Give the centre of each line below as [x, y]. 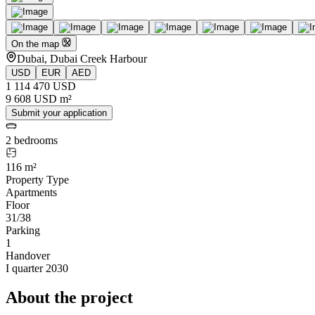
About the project [69, 298]
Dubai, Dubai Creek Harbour [82, 58]
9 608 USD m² [39, 98]
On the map [37, 44]
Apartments [31, 192]
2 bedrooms [32, 140]
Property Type [37, 179]
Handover [28, 255]
